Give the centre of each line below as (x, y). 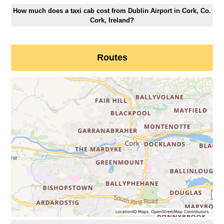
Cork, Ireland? (112, 20)
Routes (112, 58)
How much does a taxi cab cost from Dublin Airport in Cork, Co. (112, 10)
